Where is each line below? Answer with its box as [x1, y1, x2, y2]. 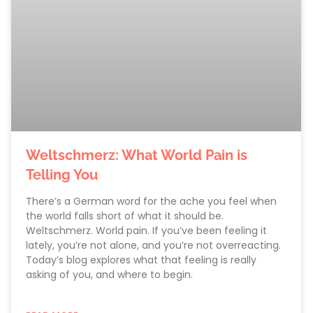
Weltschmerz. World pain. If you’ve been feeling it [26, 223, 267, 238]
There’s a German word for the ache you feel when [26, 194, 277, 208]
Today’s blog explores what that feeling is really [26, 252, 256, 267]
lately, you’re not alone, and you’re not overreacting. [26, 238, 281, 252]
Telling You [26, 166, 98, 183]
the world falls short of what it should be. [26, 208, 224, 223]
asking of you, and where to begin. [26, 267, 193, 282]
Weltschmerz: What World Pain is [26, 146, 247, 163]
